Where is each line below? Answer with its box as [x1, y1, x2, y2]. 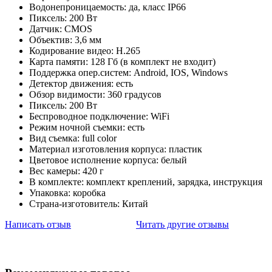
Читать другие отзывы [136, 219, 229, 229]
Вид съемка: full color [29, 132, 117, 143]
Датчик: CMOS [29, 23, 92, 34]
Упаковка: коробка [29, 187, 106, 198]
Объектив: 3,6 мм [29, 34, 101, 45]
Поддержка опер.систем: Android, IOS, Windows [29, 67, 228, 78]
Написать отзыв [5, 219, 71, 229]
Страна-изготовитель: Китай [29, 198, 148, 209]
